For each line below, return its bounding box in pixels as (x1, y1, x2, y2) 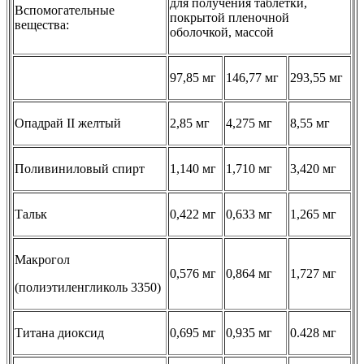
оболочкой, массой (170, 25, 274, 40)
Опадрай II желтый (15, 116, 121, 131)
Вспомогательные (15, 3, 115, 18)
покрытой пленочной (170, 11, 289, 25)
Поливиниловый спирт (15, 162, 145, 176)
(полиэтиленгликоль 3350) (15, 280, 161, 295)
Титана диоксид (15, 326, 104, 340)
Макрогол (15, 253, 70, 267)
